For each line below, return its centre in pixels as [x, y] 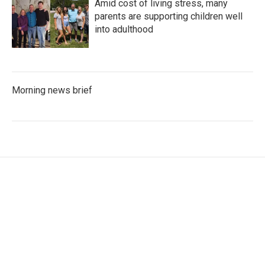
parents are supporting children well [169, 16]
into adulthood [124, 29]
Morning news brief [52, 90]
